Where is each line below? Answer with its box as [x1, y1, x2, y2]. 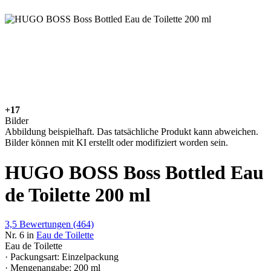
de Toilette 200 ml [5, 183, 151, 206]
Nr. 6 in [5, 230, 34, 241]
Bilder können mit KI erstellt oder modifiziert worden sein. [5, 137, 228, 148]
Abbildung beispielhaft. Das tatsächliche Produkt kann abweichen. [5, 126, 258, 137]
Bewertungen [19, 219, 71, 230]
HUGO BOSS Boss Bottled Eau [5, 161, 264, 183]
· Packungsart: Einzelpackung [5, 252, 119, 263]
